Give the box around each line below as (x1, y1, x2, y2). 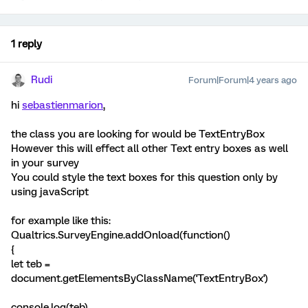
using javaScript (11, 186, 89, 199)
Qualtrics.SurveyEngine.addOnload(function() (11, 229, 230, 242)
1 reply (11, 38, 42, 51)
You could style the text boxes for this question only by (11, 171, 278, 184)
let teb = (11, 258, 50, 271)
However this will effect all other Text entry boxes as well (11, 142, 288, 155)
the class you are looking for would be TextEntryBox (11, 128, 265, 141)
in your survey (11, 157, 79, 170)
